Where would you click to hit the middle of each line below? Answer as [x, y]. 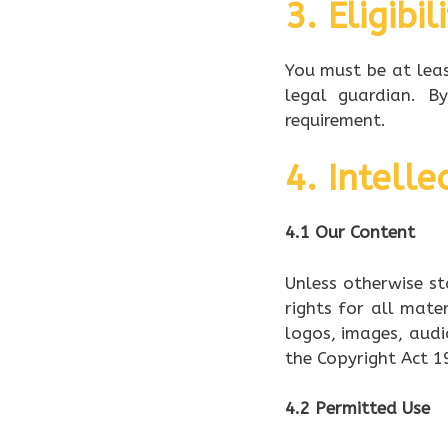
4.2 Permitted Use [357, 408]
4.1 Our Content [349, 232]
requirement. [335, 119]
